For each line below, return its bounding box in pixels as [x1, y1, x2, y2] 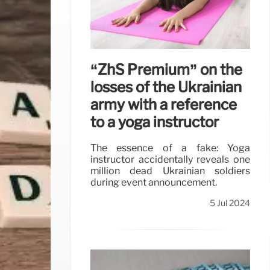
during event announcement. [90, 177, 217, 189]
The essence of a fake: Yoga [90, 142, 250, 154]
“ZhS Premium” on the [90, 60, 242, 78]
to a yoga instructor [90, 113, 219, 131]
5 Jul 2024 [210, 198, 250, 209]
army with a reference [90, 95, 237, 113]
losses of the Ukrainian [90, 78, 242, 96]
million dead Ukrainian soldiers [90, 165, 250, 177]
